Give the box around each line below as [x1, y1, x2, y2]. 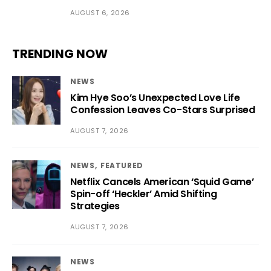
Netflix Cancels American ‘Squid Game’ [70, 174, 254, 189]
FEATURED [100, 160, 143, 171]
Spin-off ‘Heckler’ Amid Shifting [70, 186, 217, 201]
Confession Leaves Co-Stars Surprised [70, 102, 255, 117]
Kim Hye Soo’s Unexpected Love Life [70, 90, 240, 105]
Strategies [70, 198, 120, 213]
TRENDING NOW [12, 45, 108, 62]
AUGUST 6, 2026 [70, 7, 130, 18]
